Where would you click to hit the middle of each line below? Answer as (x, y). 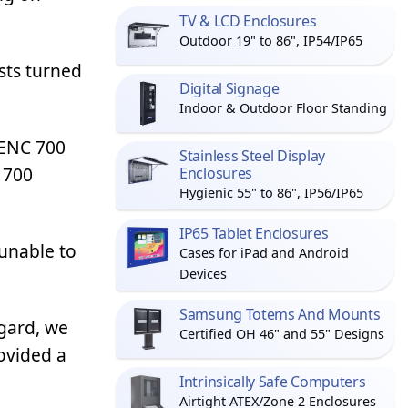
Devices (203, 274)
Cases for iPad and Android (264, 253)
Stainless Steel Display (253, 156)
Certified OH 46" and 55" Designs (282, 334)
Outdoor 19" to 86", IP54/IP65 (271, 41)
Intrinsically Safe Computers (273, 382)
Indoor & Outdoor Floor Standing (283, 108)
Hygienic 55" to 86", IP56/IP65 (271, 193)
